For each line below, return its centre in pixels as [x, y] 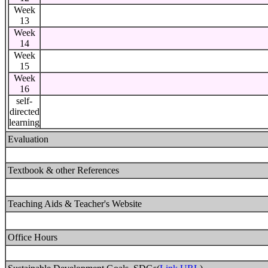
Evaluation [28, 139]
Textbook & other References [63, 170]
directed [24, 112]
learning [24, 122]
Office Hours [33, 237]
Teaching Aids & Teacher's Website [75, 204]
